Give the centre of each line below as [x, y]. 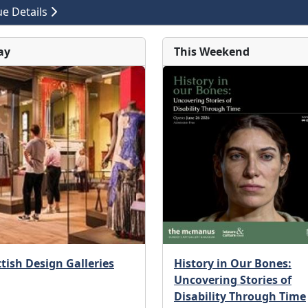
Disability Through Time [240, 296]
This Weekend [211, 52]
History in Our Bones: [232, 263]
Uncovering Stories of [232, 279]
